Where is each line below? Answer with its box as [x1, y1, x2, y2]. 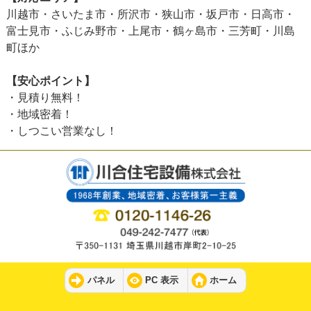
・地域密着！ [6, 108, 73, 121]
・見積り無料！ [6, 92, 84, 104]
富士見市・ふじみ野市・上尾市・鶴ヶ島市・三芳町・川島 [6, 25, 295, 37]
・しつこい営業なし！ [6, 125, 117, 137]
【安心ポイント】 [6, 75, 95, 87]
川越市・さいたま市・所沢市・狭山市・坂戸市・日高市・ [6, 8, 295, 21]
